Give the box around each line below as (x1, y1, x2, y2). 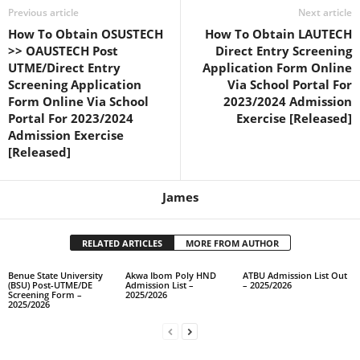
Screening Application (8, 76, 141, 92)
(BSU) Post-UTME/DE (8, 279, 92, 291)
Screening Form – (8, 288, 82, 301)
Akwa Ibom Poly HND (125, 269, 216, 281)
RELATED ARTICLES (81, 237, 162, 249)
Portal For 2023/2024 (8, 110, 133, 126)
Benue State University (8, 269, 103, 281)
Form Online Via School (8, 93, 149, 109)
